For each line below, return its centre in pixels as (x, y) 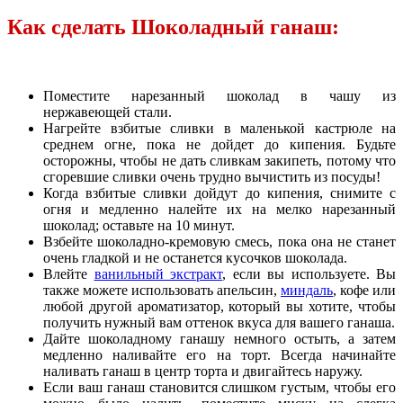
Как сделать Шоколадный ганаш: (173, 27)
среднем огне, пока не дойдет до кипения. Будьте (219, 144)
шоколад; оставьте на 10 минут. (139, 225)
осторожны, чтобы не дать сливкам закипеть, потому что (219, 160)
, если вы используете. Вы (309, 273)
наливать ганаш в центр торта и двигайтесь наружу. (203, 371)
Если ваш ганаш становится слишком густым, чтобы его (219, 387)
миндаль (307, 290)
